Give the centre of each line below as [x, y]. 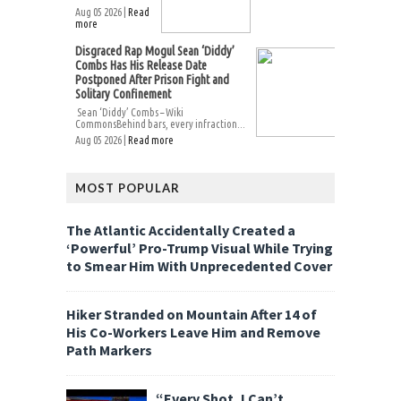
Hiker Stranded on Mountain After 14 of [192, 314]
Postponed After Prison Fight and [152, 80]
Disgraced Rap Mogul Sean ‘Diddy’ [155, 51]
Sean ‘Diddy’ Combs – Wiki [129, 112]
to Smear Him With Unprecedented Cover [199, 266]
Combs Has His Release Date [141, 65]
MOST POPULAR [128, 188]
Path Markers [109, 350]
